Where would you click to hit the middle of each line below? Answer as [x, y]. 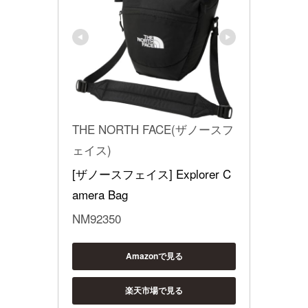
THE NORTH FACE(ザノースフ [153, 129]
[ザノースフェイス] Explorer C [152, 173]
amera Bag [100, 194]
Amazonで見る [154, 256]
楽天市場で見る [154, 290]
